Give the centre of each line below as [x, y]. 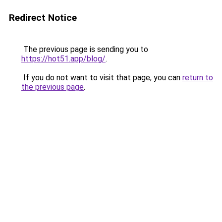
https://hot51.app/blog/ [63, 59]
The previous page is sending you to [85, 49]
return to [198, 78]
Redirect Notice [43, 18]
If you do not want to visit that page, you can [102, 78]
